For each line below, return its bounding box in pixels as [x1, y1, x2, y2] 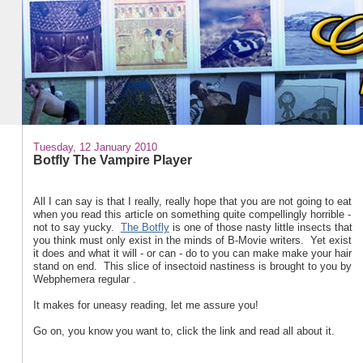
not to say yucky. [32, 221, 121, 233]
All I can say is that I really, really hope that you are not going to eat [32, 195, 352, 207]
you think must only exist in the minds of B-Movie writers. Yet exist [32, 234, 352, 246]
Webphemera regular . [32, 273, 136, 285]
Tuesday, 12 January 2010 [32, 140, 157, 153]
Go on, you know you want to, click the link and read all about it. [32, 325, 335, 337]
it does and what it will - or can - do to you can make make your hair [32, 247, 352, 259]
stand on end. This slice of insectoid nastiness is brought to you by [32, 260, 352, 272]
